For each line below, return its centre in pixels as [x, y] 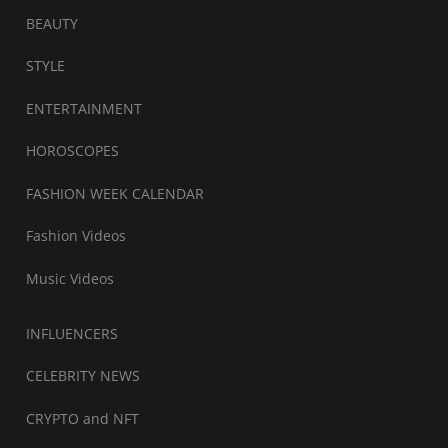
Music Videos [70, 278]
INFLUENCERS [72, 333]
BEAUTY [52, 23]
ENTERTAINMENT [84, 108]
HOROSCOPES [72, 151]
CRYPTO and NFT [82, 418]
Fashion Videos [76, 236]
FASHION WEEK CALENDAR [115, 193]
